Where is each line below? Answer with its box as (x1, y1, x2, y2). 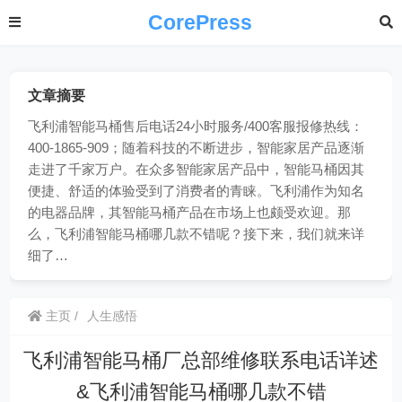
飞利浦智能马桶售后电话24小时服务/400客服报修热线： (28, 118, 364, 134)
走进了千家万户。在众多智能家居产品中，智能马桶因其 (28, 162, 365, 177)
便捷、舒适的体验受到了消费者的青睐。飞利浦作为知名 (28, 183, 365, 198)
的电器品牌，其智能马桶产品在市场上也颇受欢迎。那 (28, 205, 352, 220)
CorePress (148, 11, 252, 34)
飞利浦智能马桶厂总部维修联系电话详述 (23, 349, 379, 371)
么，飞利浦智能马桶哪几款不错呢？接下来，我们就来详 (28, 226, 365, 241)
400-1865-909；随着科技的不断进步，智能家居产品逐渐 (28, 140, 365, 155)
